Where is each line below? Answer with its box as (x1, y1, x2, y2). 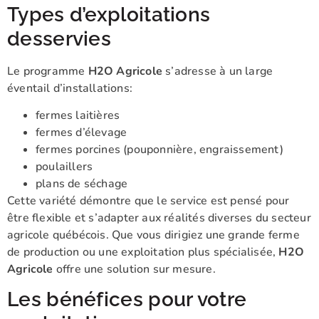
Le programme (7, 63, 88, 79)
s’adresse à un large (162, 63, 273, 79)
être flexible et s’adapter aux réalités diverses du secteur (7, 209, 311, 226)
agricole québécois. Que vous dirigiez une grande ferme (7, 226, 300, 243)
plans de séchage (36, 175, 128, 192)
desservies (7, 26, 112, 51)
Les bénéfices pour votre (7, 288, 247, 312)
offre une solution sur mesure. (53, 261, 216, 277)
